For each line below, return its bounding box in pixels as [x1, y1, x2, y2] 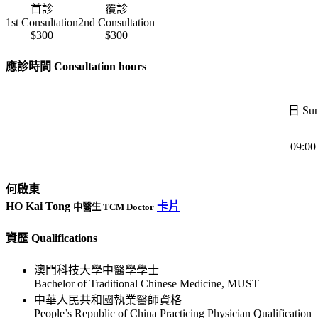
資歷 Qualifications [6, 232, 97, 245]
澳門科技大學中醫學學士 [34, 264, 159, 277]
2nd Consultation [78, 16, 155, 29]
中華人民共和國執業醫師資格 [34, 294, 182, 307]
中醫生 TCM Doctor [73, 201, 154, 212]
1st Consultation [6, 16, 78, 29]
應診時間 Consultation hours [6, 60, 146, 73]
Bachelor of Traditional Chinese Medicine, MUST [34, 278, 259, 290]
